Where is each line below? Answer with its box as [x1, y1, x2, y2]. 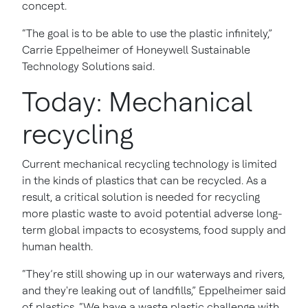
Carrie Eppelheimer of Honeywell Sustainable [22, 43, 250, 56]
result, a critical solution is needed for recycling [22, 190, 260, 203]
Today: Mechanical [22, 85, 252, 118]
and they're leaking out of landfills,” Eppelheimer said [22, 283, 286, 297]
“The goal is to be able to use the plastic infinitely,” [22, 26, 272, 40]
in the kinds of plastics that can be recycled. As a [22, 173, 267, 187]
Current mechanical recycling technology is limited [22, 157, 277, 170]
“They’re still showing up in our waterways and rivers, [22, 267, 285, 280]
